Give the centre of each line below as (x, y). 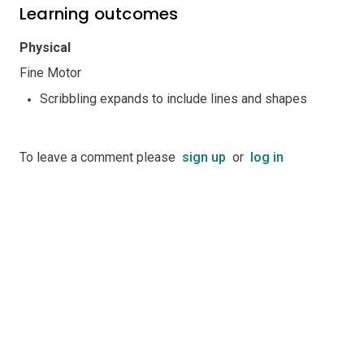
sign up (204, 157)
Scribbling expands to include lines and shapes (173, 98)
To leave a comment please (101, 157)
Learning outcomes (99, 13)
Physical (45, 47)
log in (267, 157)
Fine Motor (50, 72)
